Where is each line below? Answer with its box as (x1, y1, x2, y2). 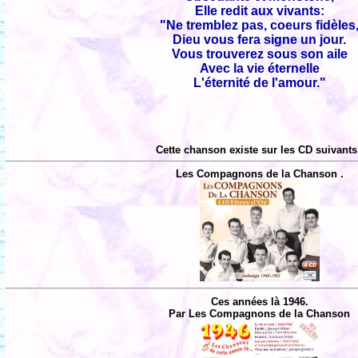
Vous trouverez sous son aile (172, 46, 348, 61)
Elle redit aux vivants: (195, 3, 324, 18)
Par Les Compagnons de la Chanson (169, 307, 351, 320)
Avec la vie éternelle (200, 61, 320, 75)
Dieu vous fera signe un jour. (173, 32, 347, 46)
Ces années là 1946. (211, 295, 308, 308)
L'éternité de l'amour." (193, 75, 326, 89)
